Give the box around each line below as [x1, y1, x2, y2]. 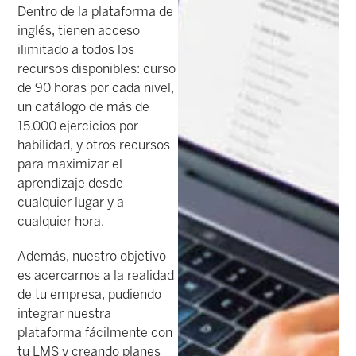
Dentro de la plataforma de [17, 3, 174, 19]
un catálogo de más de [17, 99, 150, 114]
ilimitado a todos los [17, 41, 135, 57]
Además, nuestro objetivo [17, 248, 167, 264]
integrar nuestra [17, 305, 112, 321]
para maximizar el [17, 156, 123, 172]
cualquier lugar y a [17, 194, 125, 210]
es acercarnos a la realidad [17, 267, 175, 283]
